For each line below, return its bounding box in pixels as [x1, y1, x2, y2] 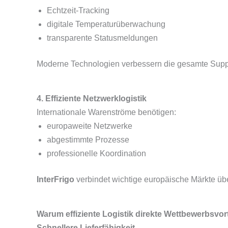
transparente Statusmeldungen [47, 34, 158, 42]
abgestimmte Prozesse [47, 135, 129, 144]
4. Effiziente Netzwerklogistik [37, 94, 147, 103]
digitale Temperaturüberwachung [47, 20, 165, 28]
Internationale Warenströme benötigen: [37, 108, 176, 117]
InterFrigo [37, 175, 74, 184]
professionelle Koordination [47, 149, 146, 158]
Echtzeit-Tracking [47, 6, 109, 15]
